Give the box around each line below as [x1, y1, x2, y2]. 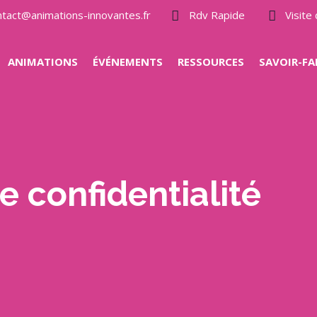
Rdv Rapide [188, 7, 245, 22]
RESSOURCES [178, 54, 244, 69]
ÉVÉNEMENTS [93, 54, 163, 69]
